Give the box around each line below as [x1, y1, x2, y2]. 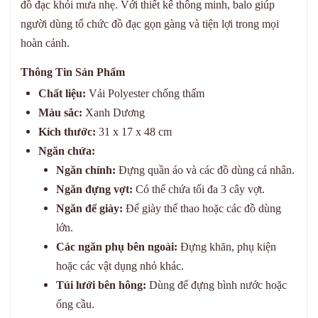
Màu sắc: [38, 106, 82, 119]
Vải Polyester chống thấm [86, 87, 204, 99]
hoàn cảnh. [21, 36, 70, 49]
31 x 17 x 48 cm [96, 125, 172, 138]
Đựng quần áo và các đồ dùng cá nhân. [116, 163, 295, 176]
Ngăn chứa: [38, 144, 95, 157]
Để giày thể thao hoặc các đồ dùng [123, 202, 281, 214]
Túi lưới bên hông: [56, 278, 146, 291]
